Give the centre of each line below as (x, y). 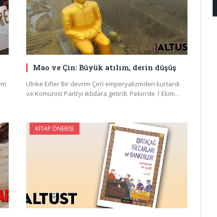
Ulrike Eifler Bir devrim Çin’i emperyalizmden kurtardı (103, 84)
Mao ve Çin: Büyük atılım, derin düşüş (105, 68)
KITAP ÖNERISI (54, 129)
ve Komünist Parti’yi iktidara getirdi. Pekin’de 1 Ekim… (103, 94)
